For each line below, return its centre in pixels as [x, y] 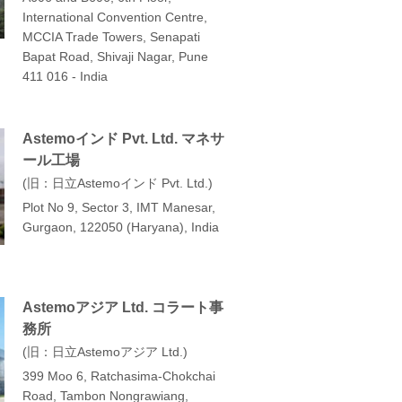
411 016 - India [65, 76]
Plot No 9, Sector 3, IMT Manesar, [119, 207]
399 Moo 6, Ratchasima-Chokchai [119, 376]
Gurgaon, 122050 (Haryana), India [121, 227]
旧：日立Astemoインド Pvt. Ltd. [118, 183]
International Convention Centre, [115, 17]
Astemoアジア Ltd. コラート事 [123, 307]
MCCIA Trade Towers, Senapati [111, 36]
